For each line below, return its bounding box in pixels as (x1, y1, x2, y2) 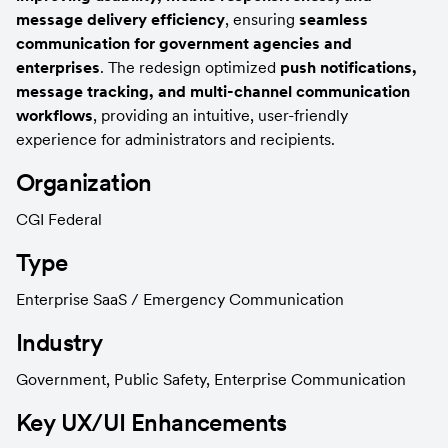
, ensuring (225, 8, 299, 29)
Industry (16, 326, 103, 358)
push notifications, (280, 56, 417, 77)
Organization (16, 166, 152, 198)
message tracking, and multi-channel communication (16, 80, 410, 101)
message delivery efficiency (16, 8, 225, 29)
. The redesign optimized (100, 56, 280, 77)
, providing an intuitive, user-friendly (93, 104, 348, 125)
